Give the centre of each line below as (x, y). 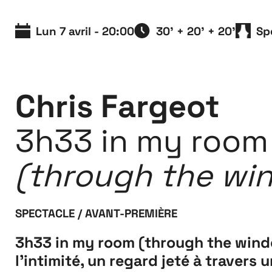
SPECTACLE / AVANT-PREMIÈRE (96, 213)
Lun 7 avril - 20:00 (85, 31)
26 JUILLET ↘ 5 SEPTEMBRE (102, 61)
